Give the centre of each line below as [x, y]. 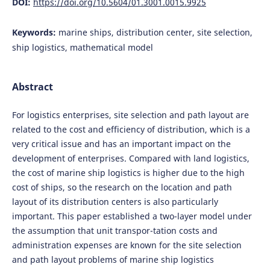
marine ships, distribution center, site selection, [155, 32]
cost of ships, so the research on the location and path [122, 187]
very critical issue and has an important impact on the [121, 144]
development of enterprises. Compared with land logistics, [130, 159]
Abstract [32, 87]
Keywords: [35, 32]
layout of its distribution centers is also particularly [115, 202]
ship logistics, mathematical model [82, 47]
